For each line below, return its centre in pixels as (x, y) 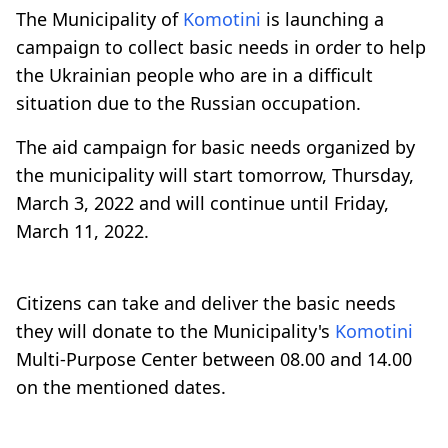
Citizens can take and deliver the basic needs (206, 302)
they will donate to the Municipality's (175, 330)
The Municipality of (99, 18)
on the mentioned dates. (121, 386)
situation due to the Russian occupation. (188, 102)
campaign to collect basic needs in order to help (221, 46)
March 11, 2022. (82, 230)
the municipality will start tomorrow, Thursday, (215, 174)
